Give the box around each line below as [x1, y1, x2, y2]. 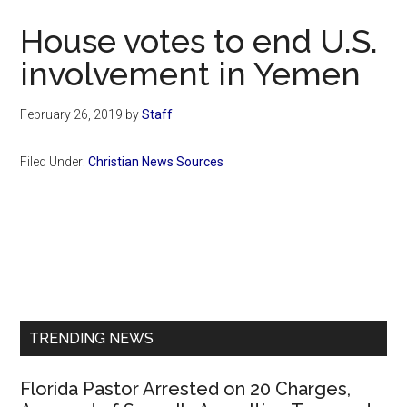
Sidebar [19, 280, 118, 313]
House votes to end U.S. [20, 22, 379, 61]
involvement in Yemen [20, 55, 362, 94]
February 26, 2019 [20, 107, 124, 123]
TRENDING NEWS [29, 330, 154, 348]
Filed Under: [20, 154, 89, 170]
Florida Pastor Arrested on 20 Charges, [20, 378, 352, 401]
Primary [19, 247, 117, 280]
